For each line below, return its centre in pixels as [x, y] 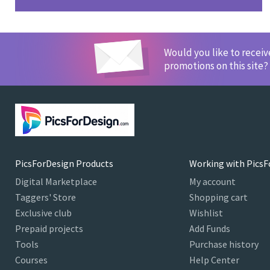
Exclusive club [43, 213]
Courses [31, 260]
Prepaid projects [49, 229]
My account [212, 182]
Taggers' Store [46, 197]
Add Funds [209, 229]
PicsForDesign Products [64, 164]
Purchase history [224, 244]
